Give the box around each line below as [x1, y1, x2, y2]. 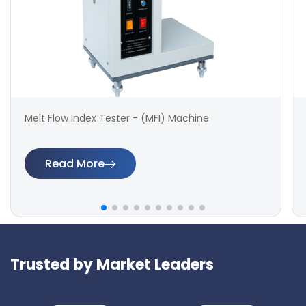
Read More [45, 155, 105, 171]
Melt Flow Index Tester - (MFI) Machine [25, 111, 209, 126]
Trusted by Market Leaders [10, 254, 214, 276]
